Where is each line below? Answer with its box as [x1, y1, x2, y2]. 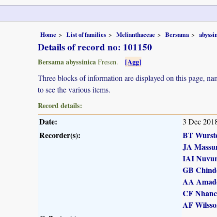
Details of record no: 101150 [38, 40, 152, 54]
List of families [66, 30, 106, 39]
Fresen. [96, 57, 118, 66]
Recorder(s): [39, 129, 80, 140]
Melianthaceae [116, 30, 155, 39]
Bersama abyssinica [38, 56, 96, 67]
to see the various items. [38, 84, 110, 94]
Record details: [38, 100, 82, 110]
